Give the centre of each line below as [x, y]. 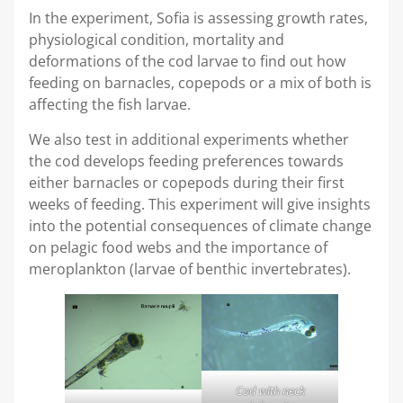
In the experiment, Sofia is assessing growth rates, [198, 18]
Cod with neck [270, 391]
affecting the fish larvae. [110, 105]
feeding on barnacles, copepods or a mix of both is [200, 83]
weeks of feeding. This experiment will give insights [200, 204]
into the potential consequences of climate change [200, 225]
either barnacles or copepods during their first [187, 182]
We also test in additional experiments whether [189, 139]
